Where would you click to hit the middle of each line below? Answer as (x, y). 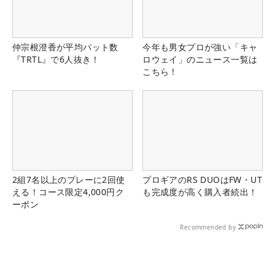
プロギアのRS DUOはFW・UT (202, 179)
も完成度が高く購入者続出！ (200, 192)
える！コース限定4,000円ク (68, 192)
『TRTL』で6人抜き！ (56, 59)
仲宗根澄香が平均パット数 (65, 47)
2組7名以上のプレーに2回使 (69, 179)
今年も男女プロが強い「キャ (200, 47)
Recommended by (208, 227)
